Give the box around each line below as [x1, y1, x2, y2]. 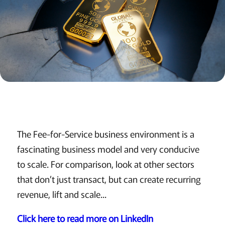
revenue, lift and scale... [17, 187, 106, 201]
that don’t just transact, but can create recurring [17, 172, 201, 186]
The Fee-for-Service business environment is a [17, 127, 194, 141]
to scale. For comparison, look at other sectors [17, 157, 194, 171]
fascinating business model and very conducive [17, 142, 199, 156]
